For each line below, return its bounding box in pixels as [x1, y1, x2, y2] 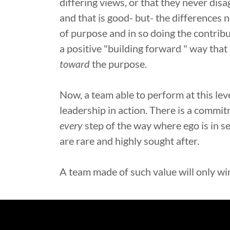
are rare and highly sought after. [60, 135, 201, 147]
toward [60, 57, 90, 70]
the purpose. [90, 57, 149, 70]
